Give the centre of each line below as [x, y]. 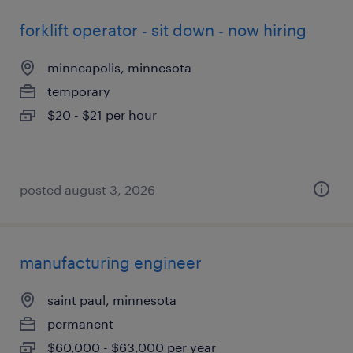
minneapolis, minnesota [119, 67]
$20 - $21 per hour [102, 115]
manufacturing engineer [111, 262]
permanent [80, 323]
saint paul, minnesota [112, 300]
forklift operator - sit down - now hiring [163, 30]
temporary [79, 91]
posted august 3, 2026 [87, 190]
